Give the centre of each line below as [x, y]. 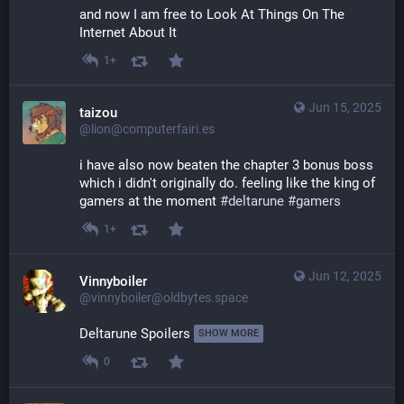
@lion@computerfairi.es [147, 129]
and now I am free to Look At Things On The [212, 15]
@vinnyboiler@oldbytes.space [164, 298]
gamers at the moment [150, 202]
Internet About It [128, 33]
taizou [98, 113]
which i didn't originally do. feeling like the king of [227, 184]
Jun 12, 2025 [345, 276]
